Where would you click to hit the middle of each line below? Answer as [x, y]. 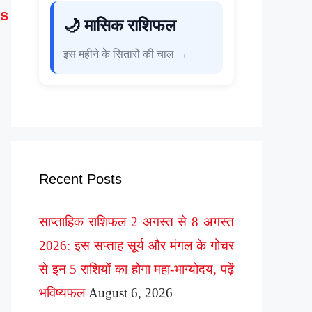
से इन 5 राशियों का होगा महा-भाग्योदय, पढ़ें [136, 270]
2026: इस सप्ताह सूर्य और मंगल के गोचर [136, 246]
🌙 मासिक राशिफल [120, 26]
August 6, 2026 [131, 293]
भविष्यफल [62, 293]
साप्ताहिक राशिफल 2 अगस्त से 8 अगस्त [136, 222]
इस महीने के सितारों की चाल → [126, 54]
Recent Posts [80, 179]
